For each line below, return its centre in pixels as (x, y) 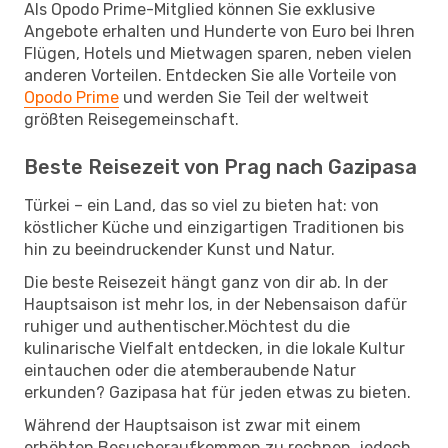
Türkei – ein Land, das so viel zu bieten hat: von (201, 205)
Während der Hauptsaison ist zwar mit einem (192, 425)
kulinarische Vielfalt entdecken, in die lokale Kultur (214, 348)
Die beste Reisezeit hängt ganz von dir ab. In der (206, 282)
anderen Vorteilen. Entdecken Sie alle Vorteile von (210, 75)
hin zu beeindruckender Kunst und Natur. (179, 249)
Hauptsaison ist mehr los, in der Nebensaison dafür (215, 304)
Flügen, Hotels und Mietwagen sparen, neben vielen (218, 53)
